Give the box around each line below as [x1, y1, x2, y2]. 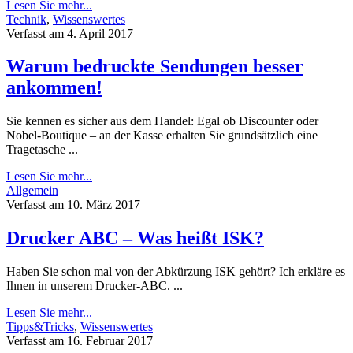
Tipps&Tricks [6, 320, 74, 334]
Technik [6, 12, 46, 26]
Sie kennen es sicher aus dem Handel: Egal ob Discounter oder [6, 114, 318, 128]
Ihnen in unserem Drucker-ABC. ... [6, 279, 183, 293]
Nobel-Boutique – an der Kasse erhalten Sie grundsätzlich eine [6, 128, 318, 143]
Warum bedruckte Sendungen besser [6, 56, 303, 77]
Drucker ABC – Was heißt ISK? [6, 228, 264, 249]
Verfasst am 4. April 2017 [6, 26, 133, 40]
